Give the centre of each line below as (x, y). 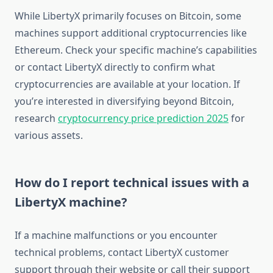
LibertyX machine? (71, 202)
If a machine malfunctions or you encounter (116, 236)
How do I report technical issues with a (132, 183)
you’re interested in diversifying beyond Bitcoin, (124, 101)
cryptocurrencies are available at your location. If (127, 84)
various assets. (49, 136)
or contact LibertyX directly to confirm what (115, 67)
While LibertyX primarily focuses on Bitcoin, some (128, 16)
